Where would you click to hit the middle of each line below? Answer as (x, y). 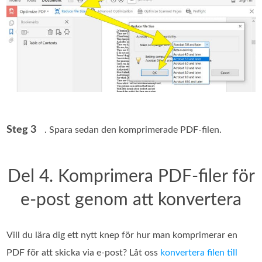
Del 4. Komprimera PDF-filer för (131, 177)
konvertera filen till (199, 253)
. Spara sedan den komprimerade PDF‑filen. (133, 130)
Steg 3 (22, 130)
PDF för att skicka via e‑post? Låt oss (84, 253)
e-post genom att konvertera (131, 200)
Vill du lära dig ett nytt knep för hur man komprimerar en (122, 235)
